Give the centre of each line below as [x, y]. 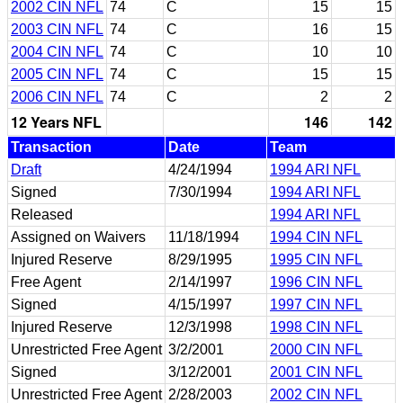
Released [42, 214]
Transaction [51, 147]
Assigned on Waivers [78, 237]
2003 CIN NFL [57, 29]
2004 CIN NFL [57, 51]
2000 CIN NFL [316, 349]
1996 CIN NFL [316, 282]
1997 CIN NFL [316, 304]
